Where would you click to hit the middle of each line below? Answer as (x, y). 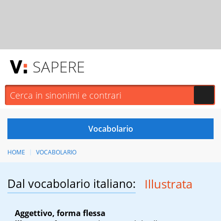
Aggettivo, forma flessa (60, 213)
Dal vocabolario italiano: (72, 184)
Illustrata (168, 184)
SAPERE (59, 67)
